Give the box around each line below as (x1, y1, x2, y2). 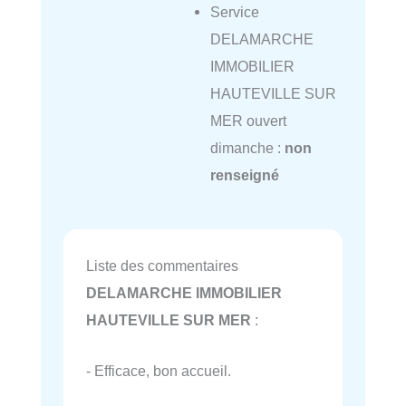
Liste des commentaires (86, 257, 238, 275)
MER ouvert (209, 112, 286, 130)
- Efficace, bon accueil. (86, 362, 231, 380)
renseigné (209, 167, 279, 184)
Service (209, 4, 259, 21)
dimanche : (209, 140, 285, 157)
